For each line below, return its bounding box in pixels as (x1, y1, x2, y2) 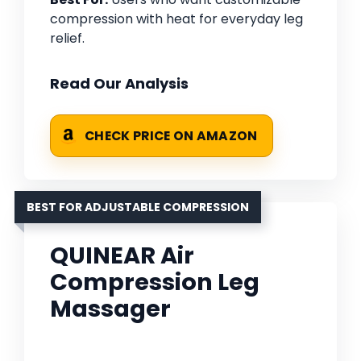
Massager (50, 293, 171, 326)
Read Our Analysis (50, 73, 189, 94)
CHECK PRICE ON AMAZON (85, 127, 258, 145)
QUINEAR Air (50, 239, 194, 272)
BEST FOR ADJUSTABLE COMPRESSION (27, 199, 249, 216)
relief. (50, 29, 85, 48)
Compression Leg (50, 266, 259, 299)
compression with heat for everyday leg (50, 10, 303, 29)
